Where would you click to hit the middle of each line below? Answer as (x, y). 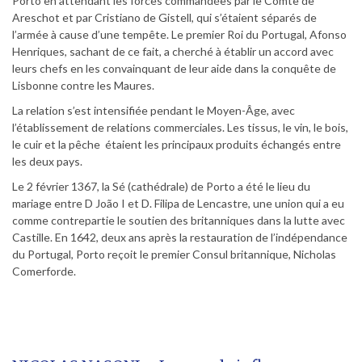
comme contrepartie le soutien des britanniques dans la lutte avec (179, 221)
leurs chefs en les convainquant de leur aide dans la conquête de (174, 69)
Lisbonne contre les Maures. (83, 86)
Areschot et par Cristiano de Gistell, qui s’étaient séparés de (164, 18)
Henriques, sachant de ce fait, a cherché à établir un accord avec (173, 52)
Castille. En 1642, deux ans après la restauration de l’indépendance (180, 238)
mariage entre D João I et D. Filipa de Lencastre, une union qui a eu (178, 204)
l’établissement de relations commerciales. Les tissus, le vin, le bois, (180, 128)
